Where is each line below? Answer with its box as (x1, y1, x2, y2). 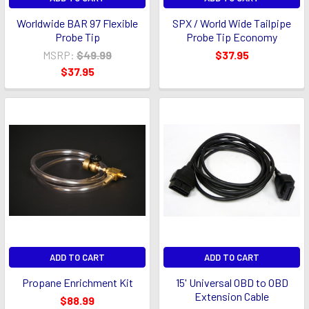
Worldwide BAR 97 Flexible (17, 17, 138, 30)
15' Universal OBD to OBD (175, 276, 288, 289)
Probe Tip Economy (186, 30, 277, 43)
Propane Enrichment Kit (21, 276, 133, 289)
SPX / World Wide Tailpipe (172, 17, 291, 30)
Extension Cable (195, 290, 269, 303)
